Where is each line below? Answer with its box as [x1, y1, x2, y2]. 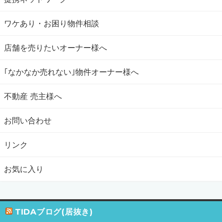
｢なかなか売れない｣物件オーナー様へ [4, 66, 139, 77]
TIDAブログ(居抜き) [15, 207, 93, 217]
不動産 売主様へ [4, 91, 62, 101]
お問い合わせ [4, 115, 52, 125]
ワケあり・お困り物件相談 [4, 18, 99, 28]
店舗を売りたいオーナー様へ [4, 42, 107, 53]
